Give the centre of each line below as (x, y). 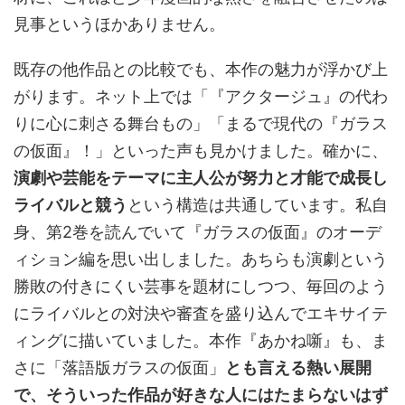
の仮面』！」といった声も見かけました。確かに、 (201, 151)
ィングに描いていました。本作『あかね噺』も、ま (201, 341)
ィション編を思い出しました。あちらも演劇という (201, 259)
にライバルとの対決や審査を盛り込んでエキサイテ (201, 314)
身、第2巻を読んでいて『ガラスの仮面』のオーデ (198, 232)
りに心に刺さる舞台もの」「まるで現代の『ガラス (201, 124)
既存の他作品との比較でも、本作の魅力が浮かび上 (201, 70)
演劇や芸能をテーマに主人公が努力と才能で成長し (201, 178)
